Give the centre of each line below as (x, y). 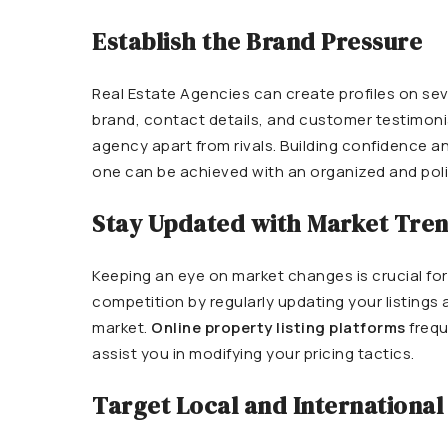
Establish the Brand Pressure (257, 41)
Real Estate (134, 93)
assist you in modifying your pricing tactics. (253, 353)
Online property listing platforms (278, 327)
